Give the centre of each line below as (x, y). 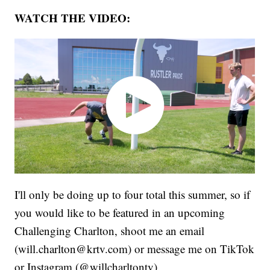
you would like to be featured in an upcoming (120, 212)
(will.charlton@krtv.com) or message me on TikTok (135, 248)
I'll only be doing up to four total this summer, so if (133, 194)
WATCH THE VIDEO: (73, 18)
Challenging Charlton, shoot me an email (110, 230)
